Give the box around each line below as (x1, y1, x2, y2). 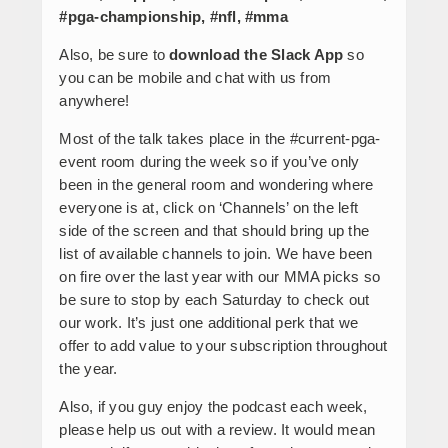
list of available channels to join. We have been (59, 244, 373, 262)
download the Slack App (169, 45, 344, 63)
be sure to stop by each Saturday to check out (59, 290, 370, 308)
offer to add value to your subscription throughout (59, 336, 388, 354)
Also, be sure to (59, 45, 170, 63)
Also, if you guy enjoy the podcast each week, (59, 397, 368, 415)
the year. (59, 359, 118, 377)
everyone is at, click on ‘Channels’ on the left (59, 198, 358, 216)
